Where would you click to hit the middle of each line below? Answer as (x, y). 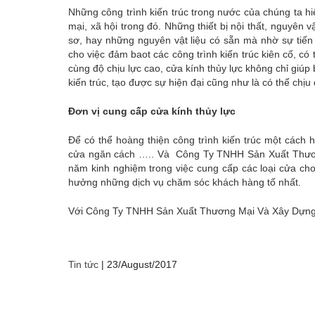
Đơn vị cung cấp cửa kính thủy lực (152, 111)
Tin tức (83, 265)
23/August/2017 (142, 265)
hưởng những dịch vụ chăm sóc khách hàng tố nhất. (185, 182)
